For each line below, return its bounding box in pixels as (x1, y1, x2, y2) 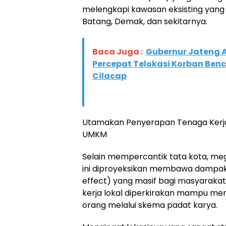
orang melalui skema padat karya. (82, 199, 217, 211)
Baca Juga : (92, 46, 143, 58)
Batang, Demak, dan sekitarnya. (82, 16, 207, 28)
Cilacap (92, 70, 127, 82)
